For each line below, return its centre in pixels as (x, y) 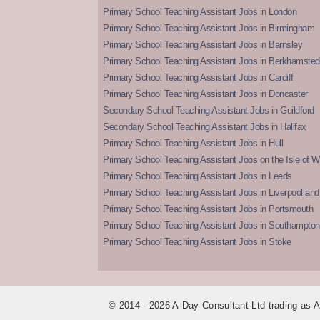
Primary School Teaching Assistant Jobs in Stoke (197, 241)
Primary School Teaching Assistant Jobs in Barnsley (202, 44)
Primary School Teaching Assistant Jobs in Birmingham (209, 28)
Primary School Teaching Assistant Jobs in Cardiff (198, 77)
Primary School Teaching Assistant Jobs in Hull (193, 143)
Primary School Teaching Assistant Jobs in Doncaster (205, 94)
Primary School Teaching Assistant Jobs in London (200, 11)
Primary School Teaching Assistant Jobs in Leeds (197, 176)
